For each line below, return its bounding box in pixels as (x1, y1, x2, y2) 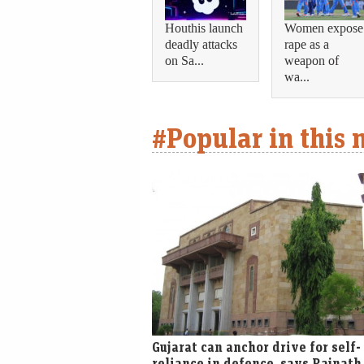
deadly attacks (165, 36, 237, 54)
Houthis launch (165, 19, 243, 37)
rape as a (284, 36, 329, 54)
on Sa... (165, 52, 204, 70)
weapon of (284, 52, 339, 70)
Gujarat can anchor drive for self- (152, 339, 361, 356)
